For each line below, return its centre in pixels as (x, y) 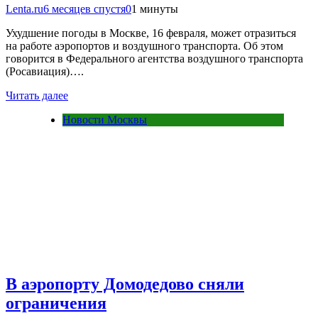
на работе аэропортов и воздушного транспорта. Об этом (144, 46)
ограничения (56, 303)
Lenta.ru (24, 9)
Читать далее (37, 96)
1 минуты (155, 9)
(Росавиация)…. (45, 72)
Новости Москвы (105, 120)
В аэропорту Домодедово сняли (125, 284)
